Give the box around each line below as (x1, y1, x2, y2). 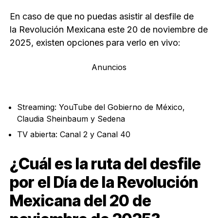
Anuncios (91, 62, 127, 72)
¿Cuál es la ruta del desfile (10, 154, 201, 173)
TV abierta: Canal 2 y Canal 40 (17, 129, 130, 139)
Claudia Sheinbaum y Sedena (17, 113, 125, 124)
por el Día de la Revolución (10, 172, 198, 192)
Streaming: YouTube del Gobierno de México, (17, 102, 185, 112)
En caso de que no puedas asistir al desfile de (10, 11, 194, 21)
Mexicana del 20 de (10, 191, 151, 210)
